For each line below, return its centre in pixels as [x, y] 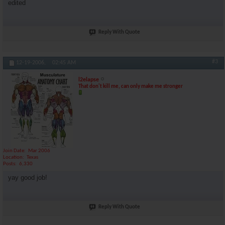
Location [13, 157]
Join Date [14, 151]
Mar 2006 [39, 151]
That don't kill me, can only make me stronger [131, 87]
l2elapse [89, 80]
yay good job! [28, 177]
